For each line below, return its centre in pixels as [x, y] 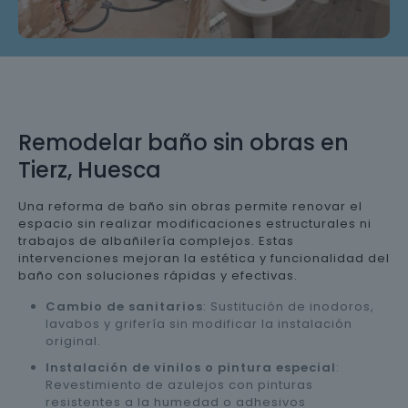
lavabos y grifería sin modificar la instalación [199, 323]
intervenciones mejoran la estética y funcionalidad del [204, 258]
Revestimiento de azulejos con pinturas [179, 384]
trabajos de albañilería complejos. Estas [156, 240]
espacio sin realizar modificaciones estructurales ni [195, 223]
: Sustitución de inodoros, [289, 306]
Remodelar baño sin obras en [184, 142]
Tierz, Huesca [90, 169]
